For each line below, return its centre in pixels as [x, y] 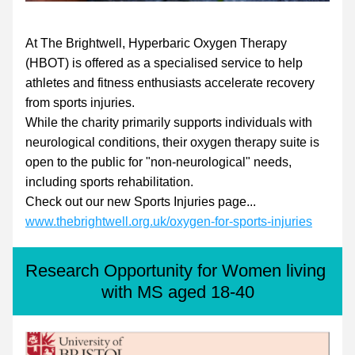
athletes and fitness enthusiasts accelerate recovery [170, 83]
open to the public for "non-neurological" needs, [158, 162]
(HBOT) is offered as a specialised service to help [164, 63]
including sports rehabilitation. [109, 182]
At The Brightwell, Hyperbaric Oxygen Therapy [156, 43]
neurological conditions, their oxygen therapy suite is [172, 142]
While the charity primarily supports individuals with [169, 122]
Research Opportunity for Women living [176, 271]
